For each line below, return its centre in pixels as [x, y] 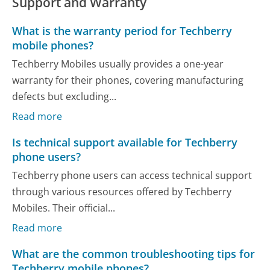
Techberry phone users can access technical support [132, 176]
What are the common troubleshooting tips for [134, 254]
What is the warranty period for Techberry [122, 31]
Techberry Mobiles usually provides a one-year [118, 64]
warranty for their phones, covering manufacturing [128, 80]
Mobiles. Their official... [64, 208]
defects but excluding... [64, 97]
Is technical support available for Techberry [125, 143]
